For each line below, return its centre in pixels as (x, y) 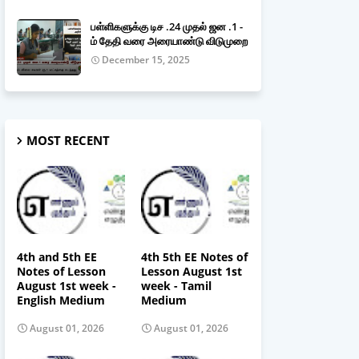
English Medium (61, 300)
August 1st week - (67, 285)
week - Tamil (176, 285)
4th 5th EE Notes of (194, 256)
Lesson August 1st (192, 271)
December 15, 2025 (146, 60)
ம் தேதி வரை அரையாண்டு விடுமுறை (169, 41)
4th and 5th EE (57, 256)
